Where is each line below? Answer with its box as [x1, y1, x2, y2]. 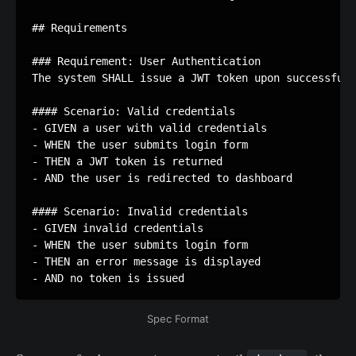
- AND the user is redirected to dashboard [32, 172, 292, 185]
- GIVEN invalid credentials [32, 222, 203, 235]
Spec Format [147, 312, 209, 326]
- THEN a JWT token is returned [32, 155, 222, 168]
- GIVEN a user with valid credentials [32, 122, 267, 135]
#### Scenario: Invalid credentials [32, 205, 248, 219]
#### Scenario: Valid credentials [32, 105, 235, 118]
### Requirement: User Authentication [32, 55, 261, 68]
